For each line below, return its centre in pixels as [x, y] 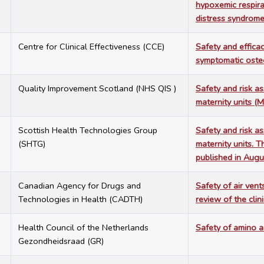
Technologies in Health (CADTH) [80, 199]
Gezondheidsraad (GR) [61, 241]
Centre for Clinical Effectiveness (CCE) [91, 47]
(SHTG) [32, 144]
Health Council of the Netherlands [83, 228]
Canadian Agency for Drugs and [80, 186]
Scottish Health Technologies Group [88, 131]
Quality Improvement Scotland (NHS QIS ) [97, 89]
